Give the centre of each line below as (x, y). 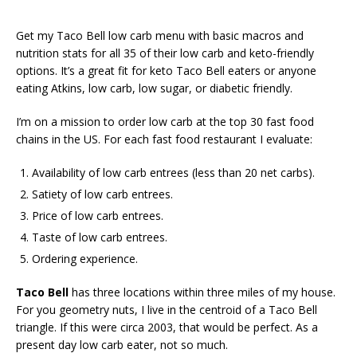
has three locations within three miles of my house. (202, 292)
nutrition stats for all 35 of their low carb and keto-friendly (165, 53)
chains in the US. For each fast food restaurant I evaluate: (164, 139)
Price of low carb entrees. (98, 216)
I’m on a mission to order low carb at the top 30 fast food (165, 122)
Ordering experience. (85, 259)
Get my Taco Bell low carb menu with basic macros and (160, 35)
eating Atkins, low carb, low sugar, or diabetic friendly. (154, 88)
